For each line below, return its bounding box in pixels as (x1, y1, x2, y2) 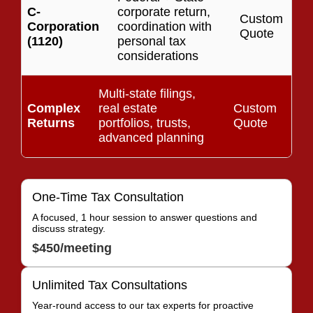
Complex (27, 101, 80, 115)
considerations (117, 48, 198, 63)
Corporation (27, 19, 99, 34)
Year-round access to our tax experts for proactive (32, 299, 254, 311)
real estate (99, 101, 157, 115)
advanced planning (99, 130, 204, 145)
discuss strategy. (32, 222, 105, 234)
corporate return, (117, 4, 210, 19)
